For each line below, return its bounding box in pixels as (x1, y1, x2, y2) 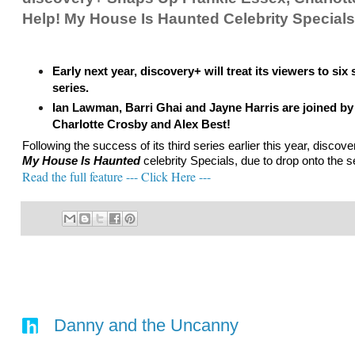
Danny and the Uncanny (54, 315, 239, 336)
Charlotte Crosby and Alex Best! (52, 117, 231, 131)
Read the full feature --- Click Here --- (22, 168, 211, 185)
